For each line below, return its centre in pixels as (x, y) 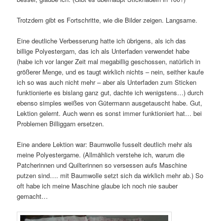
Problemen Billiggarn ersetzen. (61, 124)
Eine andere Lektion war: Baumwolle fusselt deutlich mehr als (105, 145)
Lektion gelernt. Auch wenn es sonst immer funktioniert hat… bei (110, 113)
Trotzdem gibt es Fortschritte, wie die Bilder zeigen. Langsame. (107, 20)
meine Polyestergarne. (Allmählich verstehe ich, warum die (101, 155)
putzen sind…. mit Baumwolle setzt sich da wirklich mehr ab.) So (110, 176)
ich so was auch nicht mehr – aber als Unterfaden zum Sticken (107, 82)
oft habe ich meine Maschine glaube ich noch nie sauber (97, 186)
